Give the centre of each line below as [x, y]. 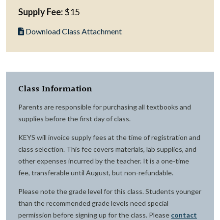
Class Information [55, 89]
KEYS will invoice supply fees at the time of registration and [109, 137]
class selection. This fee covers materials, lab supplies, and [107, 149]
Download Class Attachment [73, 31]
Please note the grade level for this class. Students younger [110, 191]
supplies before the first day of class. [74, 119]
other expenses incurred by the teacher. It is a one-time [104, 161]
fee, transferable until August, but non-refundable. [96, 173]
